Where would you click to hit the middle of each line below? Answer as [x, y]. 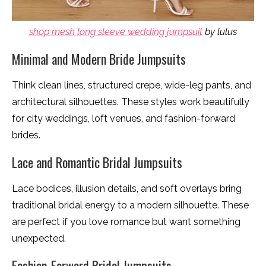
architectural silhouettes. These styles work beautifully [131, 102]
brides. [26, 135]
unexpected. [39, 238]
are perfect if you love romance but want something [126, 221]
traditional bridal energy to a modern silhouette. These [130, 205]
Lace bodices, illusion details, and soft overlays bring [127, 188]
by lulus [220, 31]
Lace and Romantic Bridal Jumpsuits [97, 162]
